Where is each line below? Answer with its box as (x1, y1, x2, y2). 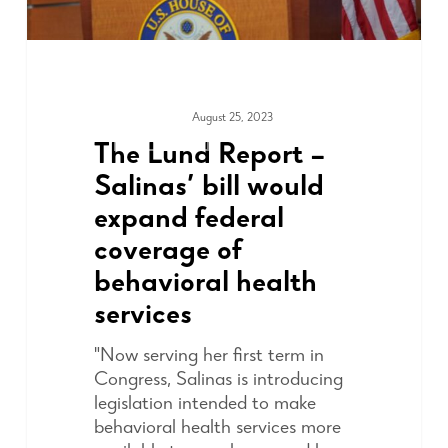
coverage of (93, 237, 242, 268)
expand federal (93, 205, 284, 236)
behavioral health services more (93, 418, 341, 439)
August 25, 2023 (191, 112, 273, 125)
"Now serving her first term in (93, 346, 324, 367)
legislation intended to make (93, 394, 316, 415)
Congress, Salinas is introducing (93, 370, 343, 391)
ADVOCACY (125, 132, 197, 145)
